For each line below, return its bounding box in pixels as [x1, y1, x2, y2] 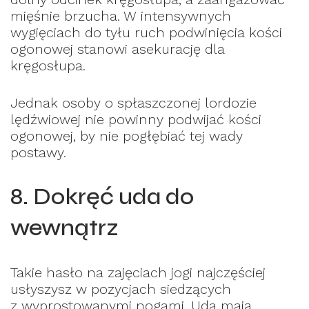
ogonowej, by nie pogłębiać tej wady [10, 128, 243, 145]
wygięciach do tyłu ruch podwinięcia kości [10, 24, 282, 41]
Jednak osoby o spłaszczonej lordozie [10, 94, 257, 112]
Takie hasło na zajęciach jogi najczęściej [10, 264, 266, 281]
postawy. [10, 144, 66, 161]
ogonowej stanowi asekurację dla [10, 41, 225, 58]
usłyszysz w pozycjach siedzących [10, 281, 231, 298]
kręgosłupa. [10, 57, 86, 74]
